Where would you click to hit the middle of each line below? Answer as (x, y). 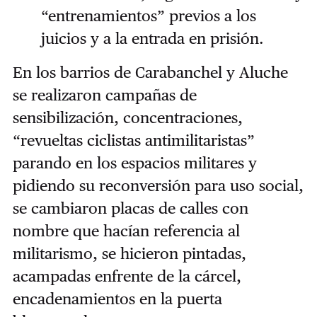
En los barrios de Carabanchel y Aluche (150, 73)
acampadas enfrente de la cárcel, (127, 276)
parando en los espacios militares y (134, 163)
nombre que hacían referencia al (126, 231)
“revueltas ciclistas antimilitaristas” (133, 140)
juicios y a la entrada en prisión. (152, 39)
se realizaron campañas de (104, 95)
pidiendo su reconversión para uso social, (158, 186)
